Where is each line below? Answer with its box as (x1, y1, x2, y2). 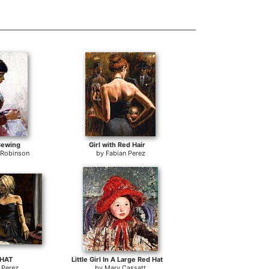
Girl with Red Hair (89, 141, 146, 149)
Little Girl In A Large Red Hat (71, 255, 163, 264)
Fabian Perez (105, 149, 145, 157)
